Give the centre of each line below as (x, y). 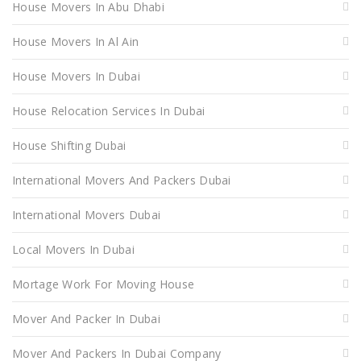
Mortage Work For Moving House (104, 284)
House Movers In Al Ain (76, 41)
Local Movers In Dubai (73, 249)
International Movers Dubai (87, 214)
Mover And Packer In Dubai (86, 318)
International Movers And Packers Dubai (122, 180)
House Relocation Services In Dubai (109, 110)
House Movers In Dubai (76, 76)
